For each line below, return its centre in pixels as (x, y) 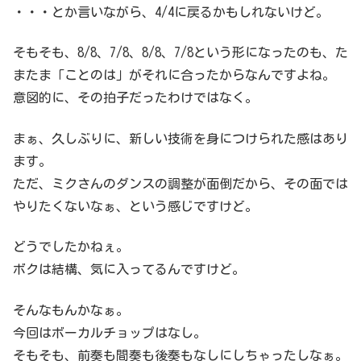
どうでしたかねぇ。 (71, 247)
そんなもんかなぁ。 (71, 310)
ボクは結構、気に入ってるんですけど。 (129, 270)
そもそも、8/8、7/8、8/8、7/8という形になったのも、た (180, 53)
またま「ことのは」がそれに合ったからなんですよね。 (174, 75)
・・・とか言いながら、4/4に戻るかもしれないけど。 (171, 12)
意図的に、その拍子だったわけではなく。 (135, 98)
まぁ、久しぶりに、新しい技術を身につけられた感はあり (180, 138)
